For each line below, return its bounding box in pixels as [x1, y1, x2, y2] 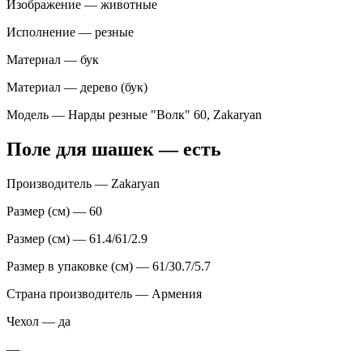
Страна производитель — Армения [6, 286, 202, 301]
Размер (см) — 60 [6, 203, 102, 218]
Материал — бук [6, 52, 99, 66]
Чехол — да [6, 314, 70, 328]
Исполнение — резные [6, 24, 134, 39]
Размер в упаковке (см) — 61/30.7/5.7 [6, 258, 211, 273]
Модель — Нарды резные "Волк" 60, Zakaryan [6, 107, 262, 122]
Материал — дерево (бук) [6, 79, 147, 94]
